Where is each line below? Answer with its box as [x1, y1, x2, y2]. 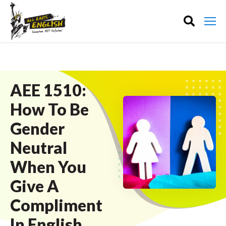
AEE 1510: [10, 80, 86, 100]
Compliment [10, 195, 102, 215]
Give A [10, 176, 59, 196]
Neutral [10, 138, 67, 157]
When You [10, 157, 86, 177]
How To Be [10, 99, 89, 119]
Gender [10, 119, 65, 138]
